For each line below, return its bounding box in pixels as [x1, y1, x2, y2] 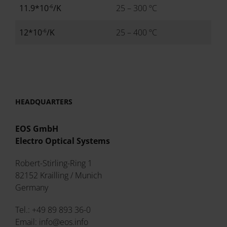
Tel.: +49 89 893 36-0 [15, 204, 91, 215]
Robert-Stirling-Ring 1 [15, 158, 93, 169]
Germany [15, 182, 49, 193]
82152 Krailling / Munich [15, 170, 102, 181]
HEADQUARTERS [15, 97, 73, 106]
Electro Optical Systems [15, 135, 110, 146]
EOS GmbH [15, 123, 59, 134]
